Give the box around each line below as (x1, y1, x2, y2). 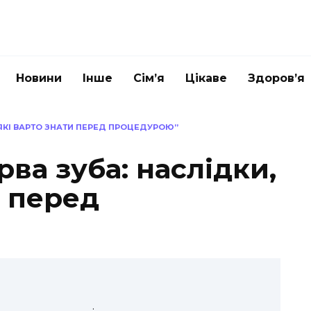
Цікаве (185, 72, 227, 85)
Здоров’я (248, 72, 305, 85)
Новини (16, 72, 62, 85)
